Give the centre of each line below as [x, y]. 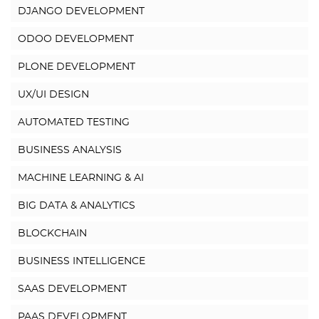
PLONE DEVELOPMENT [77, 67]
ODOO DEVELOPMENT [76, 40]
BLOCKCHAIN [52, 234]
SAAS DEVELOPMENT [72, 289]
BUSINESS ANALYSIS [70, 151]
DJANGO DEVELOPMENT [81, 12]
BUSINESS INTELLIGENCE [82, 262]
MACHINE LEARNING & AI [81, 178]
